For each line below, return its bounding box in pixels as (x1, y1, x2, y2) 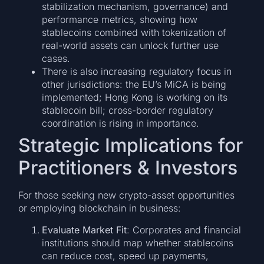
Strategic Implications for (18, 134, 243, 157)
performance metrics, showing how (42, 14, 198, 26)
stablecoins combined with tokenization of (42, 27, 227, 39)
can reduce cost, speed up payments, (42, 249, 209, 262)
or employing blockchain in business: (18, 202, 181, 214)
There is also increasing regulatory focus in (42, 65, 232, 78)
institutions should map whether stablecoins (42, 236, 234, 249)
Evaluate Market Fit (42, 223, 127, 236)
